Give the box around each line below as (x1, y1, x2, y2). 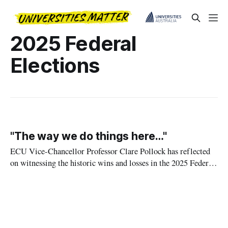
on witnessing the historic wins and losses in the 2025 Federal (10, 157, 215, 169)
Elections (10, 53, 100, 78)
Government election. (10, 169, 82, 181)
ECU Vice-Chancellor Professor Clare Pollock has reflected (10, 146, 211, 157)
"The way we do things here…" (10, 130, 167, 143)
